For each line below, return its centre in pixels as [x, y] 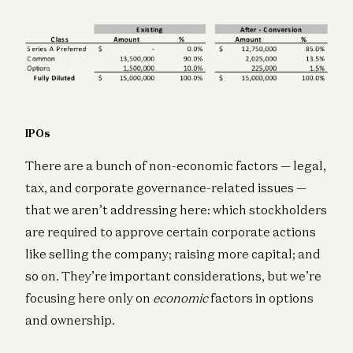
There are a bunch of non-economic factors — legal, [176, 165]
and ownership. [70, 320]
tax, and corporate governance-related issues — [166, 187]
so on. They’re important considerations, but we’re [173, 275]
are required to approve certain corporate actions [171, 231]
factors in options [261, 297]
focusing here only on [89, 297]
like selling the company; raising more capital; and [173, 253]
